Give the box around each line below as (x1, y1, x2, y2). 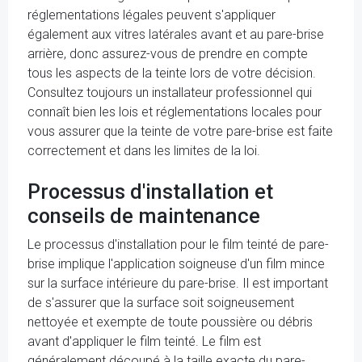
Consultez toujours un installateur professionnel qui (27, 85, 312, 100)
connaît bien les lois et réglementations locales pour (27, 104, 322, 120)
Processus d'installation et (27, 180, 273, 204)
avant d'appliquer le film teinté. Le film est (27, 334, 261, 349)
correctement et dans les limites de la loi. (27, 143, 260, 158)
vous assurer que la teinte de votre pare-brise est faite (27, 124, 333, 139)
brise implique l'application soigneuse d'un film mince (27, 256, 325, 271)
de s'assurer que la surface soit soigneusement (27, 295, 294, 310)
